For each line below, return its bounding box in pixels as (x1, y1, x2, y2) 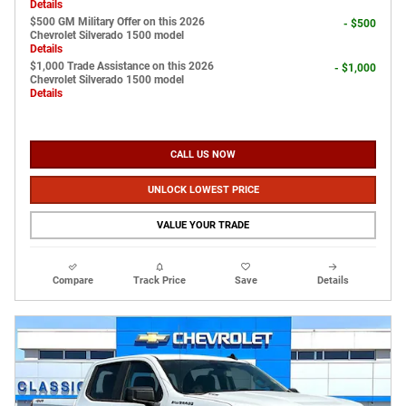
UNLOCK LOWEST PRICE (147, 183, 259, 196)
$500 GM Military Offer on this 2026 (30, 14, 205, 28)
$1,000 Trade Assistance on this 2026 (30, 59, 214, 72)
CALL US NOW (170, 148, 236, 160)
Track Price (133, 274, 187, 286)
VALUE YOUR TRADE (157, 218, 249, 231)
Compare (53, 274, 94, 286)
